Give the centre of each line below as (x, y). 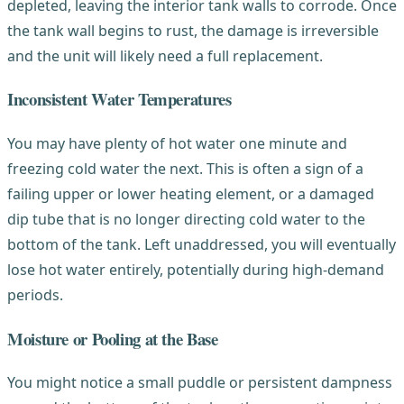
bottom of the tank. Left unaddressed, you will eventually (202, 244)
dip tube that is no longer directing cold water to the (186, 219)
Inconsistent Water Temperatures (119, 99)
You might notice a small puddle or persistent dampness (200, 383)
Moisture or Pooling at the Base (113, 338)
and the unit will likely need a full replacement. (165, 55)
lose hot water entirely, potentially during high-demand (196, 269)
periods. (35, 294)
